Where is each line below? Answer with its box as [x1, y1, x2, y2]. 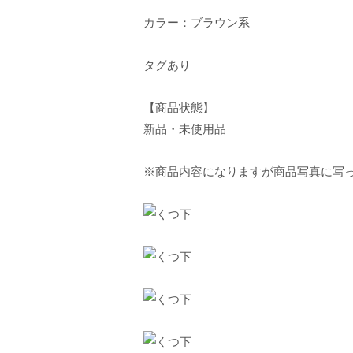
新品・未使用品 [143, 122, 226, 136]
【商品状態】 [143, 101, 214, 114]
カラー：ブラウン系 [143, 16, 250, 29]
